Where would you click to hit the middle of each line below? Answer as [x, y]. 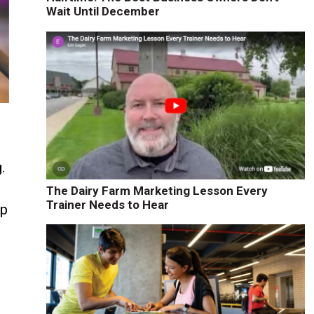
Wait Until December [103, 12]
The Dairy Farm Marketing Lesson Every [157, 190]
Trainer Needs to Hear [107, 204]
